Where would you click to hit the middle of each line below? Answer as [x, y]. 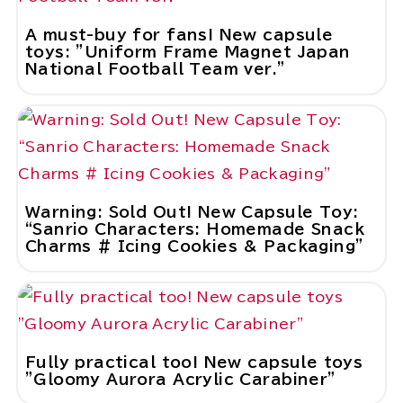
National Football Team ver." [155, 69]
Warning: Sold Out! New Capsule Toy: [192, 212]
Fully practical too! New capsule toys [194, 363]
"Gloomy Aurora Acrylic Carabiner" [180, 380]
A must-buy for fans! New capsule [179, 35]
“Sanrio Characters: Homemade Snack [195, 229]
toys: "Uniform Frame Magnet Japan [188, 52]
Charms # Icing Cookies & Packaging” [194, 246]
